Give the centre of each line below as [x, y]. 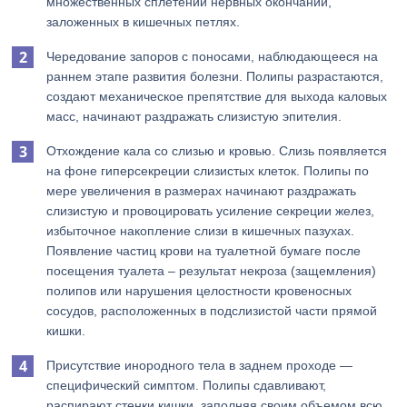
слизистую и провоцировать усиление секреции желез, [211, 211]
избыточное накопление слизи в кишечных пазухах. [201, 231]
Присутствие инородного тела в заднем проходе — [200, 365]
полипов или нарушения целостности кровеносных [199, 291]
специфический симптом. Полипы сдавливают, [187, 385]
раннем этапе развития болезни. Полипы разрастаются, [215, 76]
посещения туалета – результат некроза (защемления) [212, 271]
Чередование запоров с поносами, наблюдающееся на [213, 56]
